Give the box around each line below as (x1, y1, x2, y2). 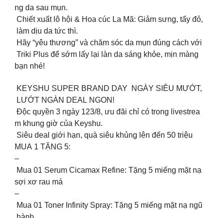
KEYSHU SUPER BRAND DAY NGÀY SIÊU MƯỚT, (15, 84, 202, 93)
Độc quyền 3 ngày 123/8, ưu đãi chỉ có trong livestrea (15, 108, 200, 116)
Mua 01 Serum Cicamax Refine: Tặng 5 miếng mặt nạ (15, 166, 203, 175)
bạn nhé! (15, 61, 45, 70)
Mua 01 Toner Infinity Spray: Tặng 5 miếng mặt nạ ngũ (15, 201, 202, 210)
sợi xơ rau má (15, 178, 63, 186)
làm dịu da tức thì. (15, 26, 78, 35)
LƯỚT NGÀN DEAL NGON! (15, 96, 116, 105)
